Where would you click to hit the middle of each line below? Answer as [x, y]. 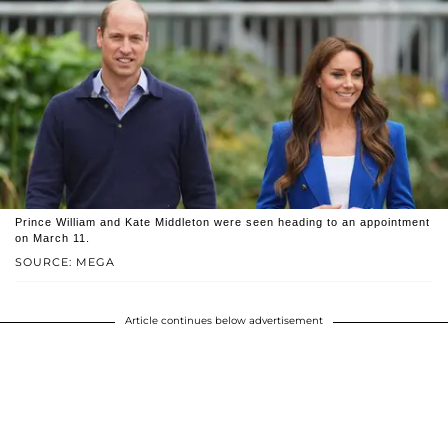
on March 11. [52, 237]
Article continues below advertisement [224, 320]
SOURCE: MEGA [65, 261]
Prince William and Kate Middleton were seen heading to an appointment [222, 221]
